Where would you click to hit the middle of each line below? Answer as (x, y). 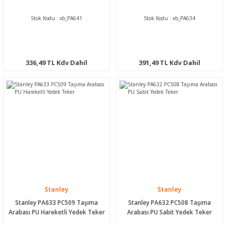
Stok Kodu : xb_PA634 (169, 18)
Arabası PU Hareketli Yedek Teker (56, 212)
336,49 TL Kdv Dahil (56, 62)
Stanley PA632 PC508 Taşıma (169, 202)
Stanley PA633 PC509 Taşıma (56, 202)
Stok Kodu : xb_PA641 (56, 18)
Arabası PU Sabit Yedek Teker (169, 212)
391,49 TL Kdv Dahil (169, 62)
